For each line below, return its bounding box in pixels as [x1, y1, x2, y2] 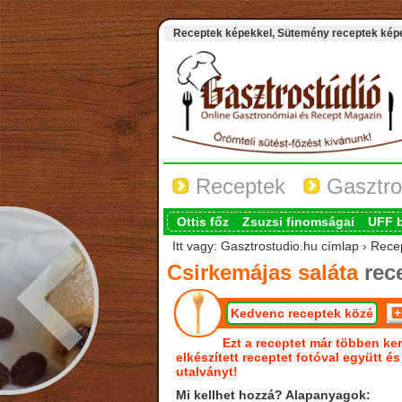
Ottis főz [176, 214, 229, 229]
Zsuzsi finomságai [241, 214, 354, 229]
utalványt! [175, 364, 238, 379]
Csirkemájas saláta [166, 260, 358, 284]
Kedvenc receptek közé [230, 306, 373, 320]
